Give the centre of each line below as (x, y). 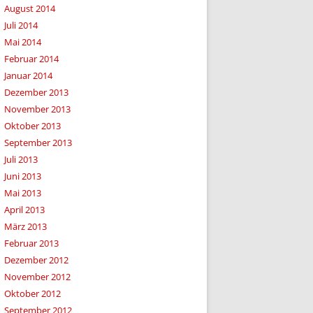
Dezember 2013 (36, 92)
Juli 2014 (21, 25)
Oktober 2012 (32, 293)
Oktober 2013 (32, 126)
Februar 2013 (31, 243)
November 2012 (37, 277)
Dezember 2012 (36, 260)
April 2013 (24, 210)
